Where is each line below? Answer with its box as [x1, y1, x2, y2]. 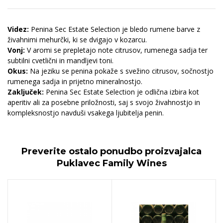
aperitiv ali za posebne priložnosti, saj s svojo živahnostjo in [7, 97, 200, 107]
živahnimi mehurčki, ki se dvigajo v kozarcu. [7, 34, 147, 44]
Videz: [7, 24, 29, 34]
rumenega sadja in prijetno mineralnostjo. [7, 76, 142, 86]
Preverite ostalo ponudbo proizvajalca [21, 145, 202, 157]
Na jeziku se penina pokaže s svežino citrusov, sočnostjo [28, 66, 214, 76]
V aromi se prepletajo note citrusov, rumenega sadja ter [25, 45, 208, 55]
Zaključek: [7, 87, 44, 97]
